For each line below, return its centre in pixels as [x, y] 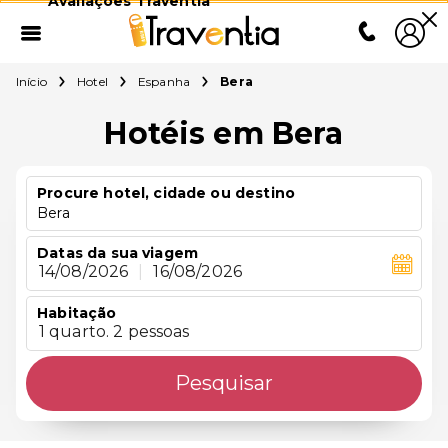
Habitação [77, 313]
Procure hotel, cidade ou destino [166, 193]
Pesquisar [224, 383]
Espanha [164, 81]
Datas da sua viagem [118, 253]
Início [31, 81]
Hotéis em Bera [224, 133]
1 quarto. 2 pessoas [114, 332]
